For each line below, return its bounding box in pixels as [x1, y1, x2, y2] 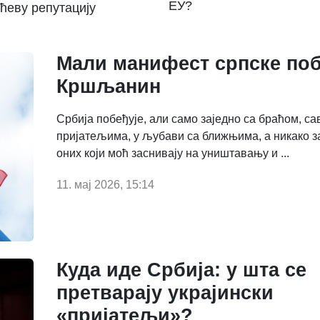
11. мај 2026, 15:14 [56, 178, 154, 191]
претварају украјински [56, 282, 274, 304]
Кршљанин [56, 75, 161, 97]
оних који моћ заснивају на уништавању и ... [56, 146, 289, 159]
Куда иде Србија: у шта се [56, 259, 306, 281]
